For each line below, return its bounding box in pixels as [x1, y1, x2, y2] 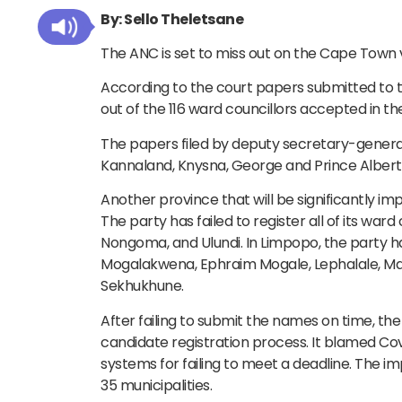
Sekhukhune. [100, 275, 184, 297]
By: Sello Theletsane [100, 8, 243, 30]
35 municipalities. [100, 374, 212, 396]
